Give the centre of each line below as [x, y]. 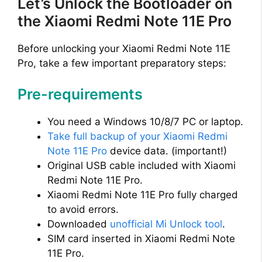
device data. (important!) [167, 151]
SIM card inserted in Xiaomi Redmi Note [141, 239]
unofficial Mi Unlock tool [166, 224]
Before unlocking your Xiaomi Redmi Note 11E [124, 48]
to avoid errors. [83, 210]
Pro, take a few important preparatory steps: [122, 63]
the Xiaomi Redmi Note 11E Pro [125, 21]
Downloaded [79, 224]
